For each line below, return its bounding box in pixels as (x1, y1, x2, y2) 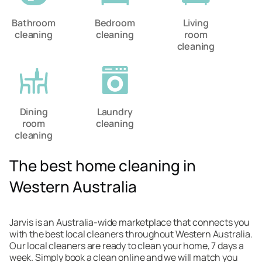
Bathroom (12, 16, 56, 29)
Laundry (96, 105, 133, 118)
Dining (19, 105, 48, 118)
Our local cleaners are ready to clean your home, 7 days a (9, 239, 244, 252)
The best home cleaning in (9, 155, 196, 176)
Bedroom (94, 16, 135, 29)
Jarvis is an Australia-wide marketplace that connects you (9, 216, 250, 229)
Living (182, 16, 209, 29)
